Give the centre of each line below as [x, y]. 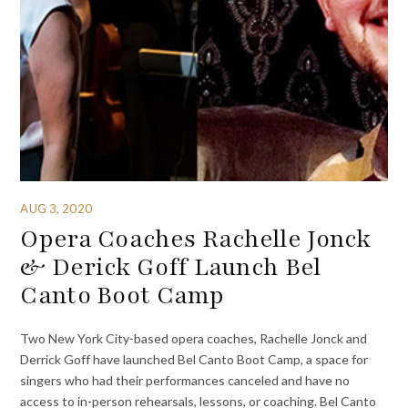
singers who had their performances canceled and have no [185, 380]
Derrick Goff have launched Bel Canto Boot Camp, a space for [194, 359]
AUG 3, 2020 [56, 208]
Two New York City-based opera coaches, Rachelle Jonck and [194, 338]
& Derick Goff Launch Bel [171, 267]
